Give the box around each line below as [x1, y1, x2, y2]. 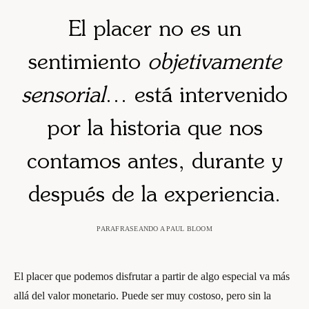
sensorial [21, 86, 105, 108]
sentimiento [28, 52, 148, 74]
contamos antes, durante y [26, 152, 283, 174]
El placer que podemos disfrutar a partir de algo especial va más [14, 270, 290, 282]
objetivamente [147, 52, 281, 74]
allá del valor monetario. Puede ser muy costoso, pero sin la [14, 290, 271, 301]
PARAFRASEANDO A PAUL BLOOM [97, 225, 212, 232]
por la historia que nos [46, 119, 263, 141]
